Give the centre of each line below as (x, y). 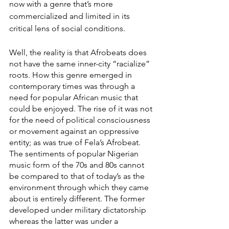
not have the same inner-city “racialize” (81, 64)
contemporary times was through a (73, 86)
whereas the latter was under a (65, 221)
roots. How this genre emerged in (72, 75)
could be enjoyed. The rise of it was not (82, 109)
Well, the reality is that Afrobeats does (79, 53)
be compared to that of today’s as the (78, 176)
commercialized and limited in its (71, 16)
